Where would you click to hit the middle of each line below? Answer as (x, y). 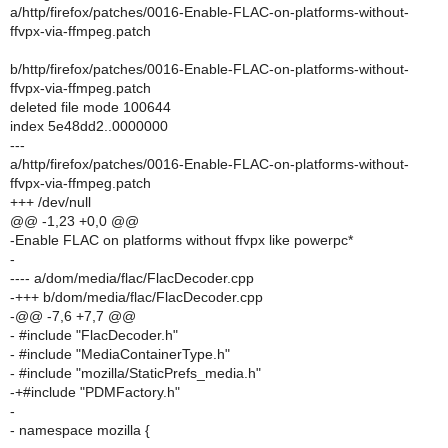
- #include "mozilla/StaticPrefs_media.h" (135, 373)
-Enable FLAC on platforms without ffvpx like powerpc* (181, 240)
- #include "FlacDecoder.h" (94, 335)
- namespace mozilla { (80, 430)
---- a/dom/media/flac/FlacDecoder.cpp (132, 278)
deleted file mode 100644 (90, 107)
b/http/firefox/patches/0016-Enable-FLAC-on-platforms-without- (209, 69)
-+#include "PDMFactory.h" (95, 392)
